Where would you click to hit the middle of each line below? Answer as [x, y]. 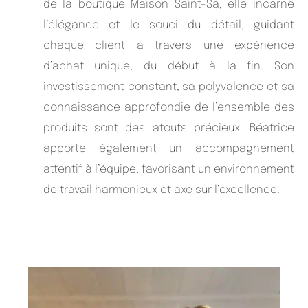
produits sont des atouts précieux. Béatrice [168, 129]
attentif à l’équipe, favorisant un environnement [168, 170]
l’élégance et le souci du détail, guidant [168, 25]
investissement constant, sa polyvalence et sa [168, 87]
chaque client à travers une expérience [168, 46]
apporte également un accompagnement [168, 149]
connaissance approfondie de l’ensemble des [168, 108]
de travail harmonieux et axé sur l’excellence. [161, 190]
